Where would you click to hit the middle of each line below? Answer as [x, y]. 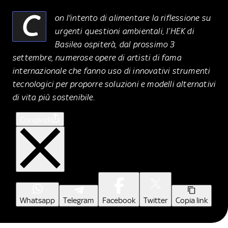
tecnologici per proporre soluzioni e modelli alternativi [114, 84]
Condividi [35, 120]
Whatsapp [37, 200]
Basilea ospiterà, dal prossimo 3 [115, 44]
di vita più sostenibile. [53, 97]
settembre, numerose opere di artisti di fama [97, 57]
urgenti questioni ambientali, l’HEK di [124, 31]
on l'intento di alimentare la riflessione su [133, 18]
